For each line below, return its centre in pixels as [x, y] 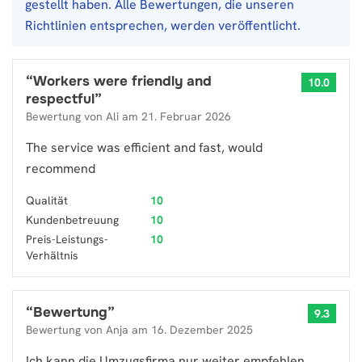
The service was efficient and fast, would [144, 147]
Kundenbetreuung [72, 220]
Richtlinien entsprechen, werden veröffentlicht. [163, 25]
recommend [61, 168]
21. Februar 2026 [186, 116]
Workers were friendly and [122, 81]
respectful [60, 99]
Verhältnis [52, 255]
